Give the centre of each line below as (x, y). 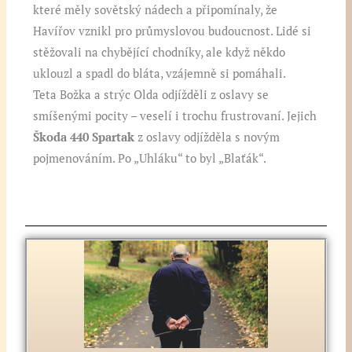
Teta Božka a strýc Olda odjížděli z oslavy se (151, 95)
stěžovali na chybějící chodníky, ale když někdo (159, 53)
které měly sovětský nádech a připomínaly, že (156, 10)
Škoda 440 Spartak (84, 137)
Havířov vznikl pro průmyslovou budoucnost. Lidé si (172, 31)
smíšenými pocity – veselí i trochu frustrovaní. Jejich (175, 116)
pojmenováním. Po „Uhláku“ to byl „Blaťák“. (150, 159)
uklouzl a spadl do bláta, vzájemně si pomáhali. (160, 74)
